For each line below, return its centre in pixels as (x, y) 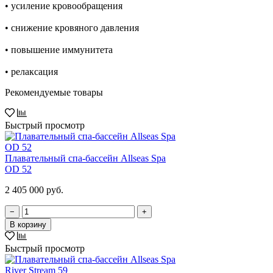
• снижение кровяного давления (72, 27)
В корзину (28, 224)
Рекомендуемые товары (54, 92)
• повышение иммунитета (59, 49)
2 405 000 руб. (34, 190)
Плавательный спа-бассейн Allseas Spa (85, 158)
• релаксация (31, 71)
